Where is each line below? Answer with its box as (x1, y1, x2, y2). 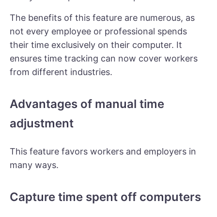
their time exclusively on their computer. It (10, 40, 182, 50)
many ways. (10, 160, 59, 170)
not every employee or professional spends (10, 26, 187, 36)
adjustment (10, 116, 74, 130)
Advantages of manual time (10, 97, 164, 111)
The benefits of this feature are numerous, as (10, 13, 195, 23)
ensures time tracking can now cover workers (10, 53, 198, 63)
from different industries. (10, 67, 112, 77)
